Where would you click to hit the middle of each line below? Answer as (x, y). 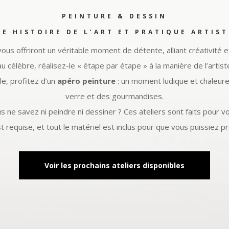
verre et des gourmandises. (114, 96)
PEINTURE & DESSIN (114, 16)
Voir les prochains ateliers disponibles (114, 165)
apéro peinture (86, 81)
